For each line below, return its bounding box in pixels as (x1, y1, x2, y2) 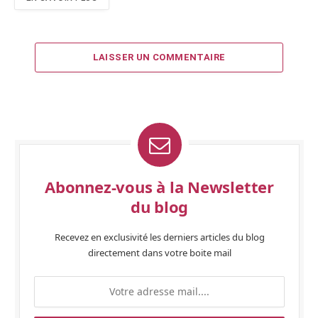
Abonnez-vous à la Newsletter (45, 175, 274, 197)
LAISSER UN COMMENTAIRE (92, 51, 226, 62)
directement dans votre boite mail (87, 246, 231, 259)
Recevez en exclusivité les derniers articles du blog (54, 230, 265, 243)
